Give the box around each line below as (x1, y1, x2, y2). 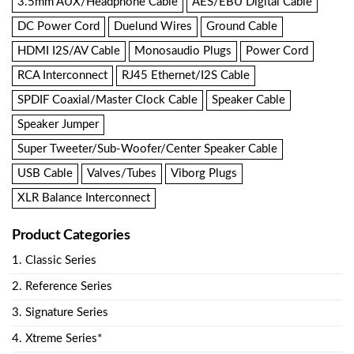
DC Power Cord (17, 20, 100, 32)
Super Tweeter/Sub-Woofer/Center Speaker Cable (17, 142, 277, 155)
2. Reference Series (12, 280, 112, 292)
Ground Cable (206, 20, 277, 32)
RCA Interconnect (17, 69, 107, 81)
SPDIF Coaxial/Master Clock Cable (17, 93, 198, 106)
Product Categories (12, 228, 130, 243)
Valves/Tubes (87, 167, 156, 179)
